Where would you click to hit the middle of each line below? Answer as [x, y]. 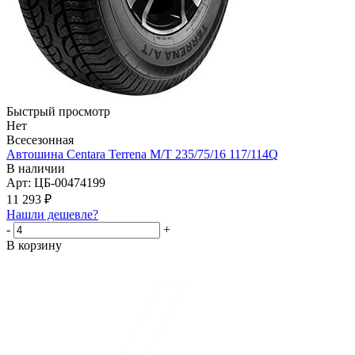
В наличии [36, 169]
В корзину [34, 246]
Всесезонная [40, 140]
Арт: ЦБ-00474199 [56, 183]
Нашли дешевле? [52, 215]
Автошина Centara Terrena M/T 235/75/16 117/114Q [142, 155]
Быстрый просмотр [58, 112]
